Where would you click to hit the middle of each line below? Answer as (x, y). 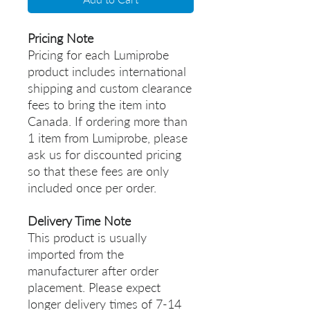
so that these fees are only (98, 171)
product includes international (107, 72)
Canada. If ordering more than (108, 121)
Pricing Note (61, 38)
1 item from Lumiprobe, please (108, 138)
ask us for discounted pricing (104, 155)
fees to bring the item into (97, 105)
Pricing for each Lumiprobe (98, 55)
